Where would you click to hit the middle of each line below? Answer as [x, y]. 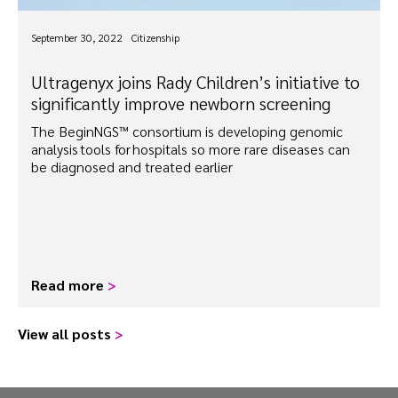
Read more [69, 285]
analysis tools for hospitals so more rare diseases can [191, 149]
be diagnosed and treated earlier [133, 167]
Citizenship [155, 38]
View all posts [66, 334]
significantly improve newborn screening [181, 103]
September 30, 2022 [77, 38]
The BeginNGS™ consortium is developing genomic [187, 131]
